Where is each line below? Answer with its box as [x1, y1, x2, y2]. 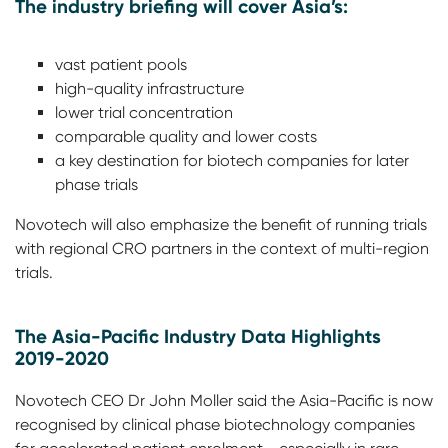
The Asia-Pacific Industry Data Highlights [15, 324, 381, 349]
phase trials [55, 175, 138, 195]
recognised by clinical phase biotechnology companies [15, 415, 415, 435]
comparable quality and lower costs [55, 127, 317, 147]
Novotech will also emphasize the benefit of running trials [15, 215, 427, 235]
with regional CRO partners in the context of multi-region [15, 239, 429, 259]
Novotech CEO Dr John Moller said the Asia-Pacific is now [15, 391, 433, 411]
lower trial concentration [55, 103, 233, 123]
